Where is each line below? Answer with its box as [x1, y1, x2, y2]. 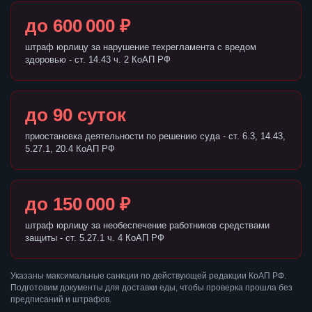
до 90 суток [25, 104, 126, 126]
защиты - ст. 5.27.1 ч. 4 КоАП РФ [25, 233, 164, 244]
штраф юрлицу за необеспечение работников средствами [25, 220, 270, 231]
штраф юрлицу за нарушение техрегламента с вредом [25, 42, 256, 53]
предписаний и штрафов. [10, 295, 111, 305]
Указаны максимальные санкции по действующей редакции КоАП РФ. [10, 271, 286, 281]
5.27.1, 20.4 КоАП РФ [25, 143, 115, 155]
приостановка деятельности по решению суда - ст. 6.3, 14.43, [25, 131, 286, 142]
